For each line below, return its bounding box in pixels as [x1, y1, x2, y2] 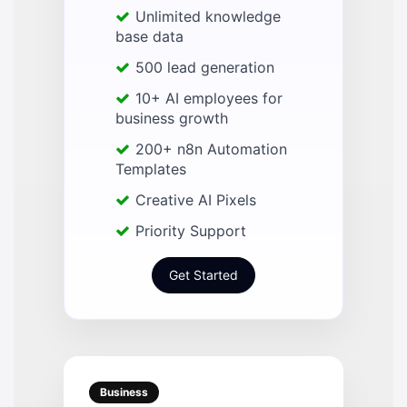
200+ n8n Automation [135, 140, 287, 159]
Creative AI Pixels [135, 191, 256, 210]
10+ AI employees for [135, 89, 283, 108]
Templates [115, 160, 186, 179]
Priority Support [135, 222, 246, 241]
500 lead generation [135, 58, 274, 77]
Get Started [169, 267, 238, 283]
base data [115, 27, 184, 46]
